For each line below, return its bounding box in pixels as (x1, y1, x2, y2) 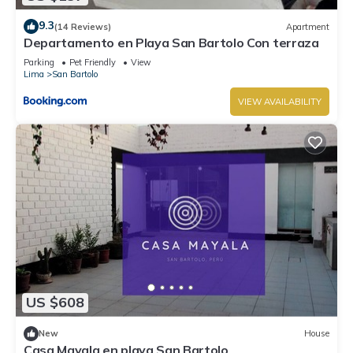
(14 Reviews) (54, 20, 111, 32)
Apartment (286, 20, 329, 32)
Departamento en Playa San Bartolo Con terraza (24, 35, 319, 51)
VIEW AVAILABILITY (238, 96, 321, 108)
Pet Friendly (69, 57, 116, 69)
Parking (24, 57, 54, 69)
